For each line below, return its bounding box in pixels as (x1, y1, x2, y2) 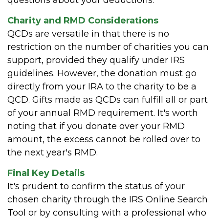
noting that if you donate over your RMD (7, 120, 185, 131)
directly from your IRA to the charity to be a (7, 81, 197, 92)
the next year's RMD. (7, 147, 98, 158)
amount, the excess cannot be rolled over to (7, 133, 200, 145)
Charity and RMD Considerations (7, 15, 158, 26)
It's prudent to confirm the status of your (7, 180, 185, 192)
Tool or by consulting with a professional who (7, 207, 206, 218)
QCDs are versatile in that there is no (7, 28, 169, 39)
